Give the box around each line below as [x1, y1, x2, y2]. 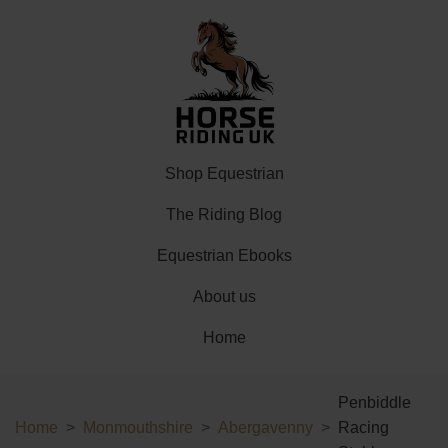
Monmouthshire [83, 419, 193, 436]
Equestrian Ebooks [156, 247, 292, 264]
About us [192, 288, 256, 305]
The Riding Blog [166, 206, 282, 223]
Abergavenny [218, 419, 313, 436]
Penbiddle [338, 394, 411, 411]
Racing [338, 419, 389, 436]
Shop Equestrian [164, 165, 284, 182]
